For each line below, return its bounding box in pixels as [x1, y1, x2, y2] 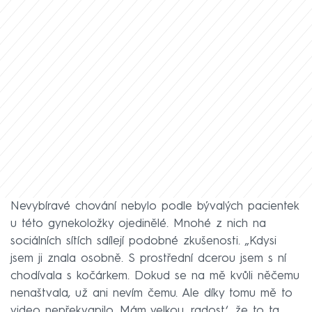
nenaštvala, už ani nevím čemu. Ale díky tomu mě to [10, 287, 292, 299]
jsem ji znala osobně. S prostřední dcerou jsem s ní [10, 252, 286, 265]
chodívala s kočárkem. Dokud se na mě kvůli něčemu [10, 270, 299, 282]
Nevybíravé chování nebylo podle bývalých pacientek [10, 200, 299, 212]
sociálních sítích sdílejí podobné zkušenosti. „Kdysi [10, 235, 276, 247]
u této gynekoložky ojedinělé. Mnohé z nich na [10, 217, 266, 230]
